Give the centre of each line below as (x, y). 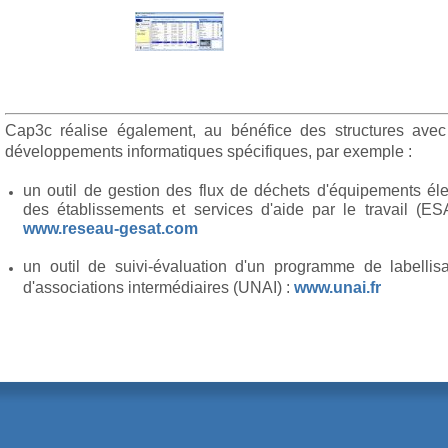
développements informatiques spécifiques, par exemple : (208, 151)
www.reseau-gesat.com (110, 228)
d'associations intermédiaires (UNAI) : (158, 287)
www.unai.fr (337, 287)
